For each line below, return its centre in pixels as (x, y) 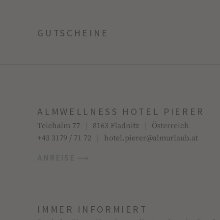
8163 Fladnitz (116, 126)
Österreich (171, 126)
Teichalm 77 (59, 126)
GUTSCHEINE (73, 33)
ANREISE (58, 158)
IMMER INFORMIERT (93, 209)
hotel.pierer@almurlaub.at (151, 138)
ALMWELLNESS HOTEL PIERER (121, 112)
